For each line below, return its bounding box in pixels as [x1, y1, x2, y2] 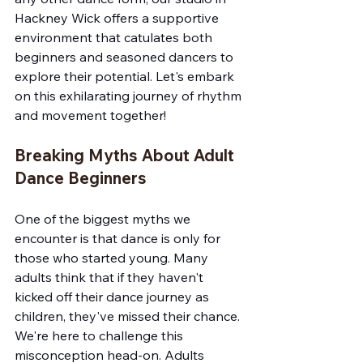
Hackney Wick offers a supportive [15, 10, 222, 26]
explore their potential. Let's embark [15, 68, 237, 84]
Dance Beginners [15, 168, 147, 188]
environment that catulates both [15, 29, 216, 45]
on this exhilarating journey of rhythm [15, 88, 245, 104]
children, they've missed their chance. [15, 308, 243, 324]
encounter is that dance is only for [15, 230, 224, 246]
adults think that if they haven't [15, 269, 207, 285]
